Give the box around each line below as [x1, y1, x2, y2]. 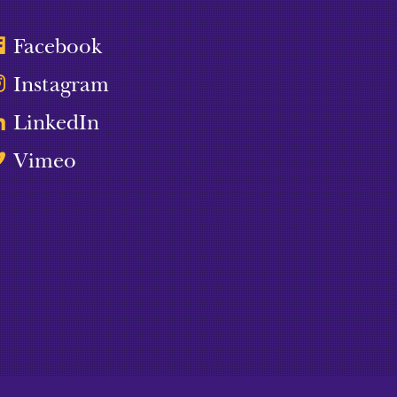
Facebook [12, 34, 103, 60]
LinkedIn [12, 110, 99, 136]
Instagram [12, 72, 109, 98]
